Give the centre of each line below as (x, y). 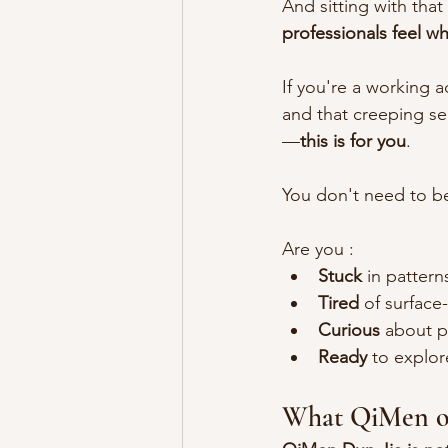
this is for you (353, 141)
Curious (349, 330)
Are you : (318, 249)
